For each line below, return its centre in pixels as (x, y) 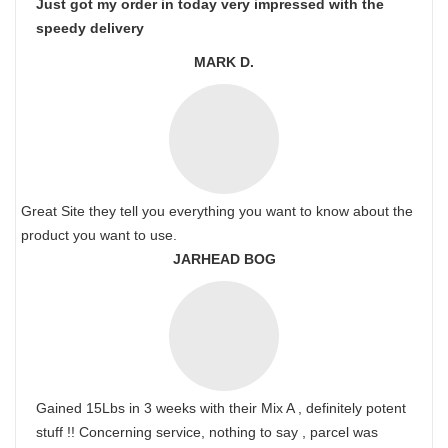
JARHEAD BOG (224, 259)
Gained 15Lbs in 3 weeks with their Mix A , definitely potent (221, 408)
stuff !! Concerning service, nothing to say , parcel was (207, 432)
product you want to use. (99, 235)
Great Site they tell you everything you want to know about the (217, 211)
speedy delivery (90, 28)
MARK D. (224, 62)
